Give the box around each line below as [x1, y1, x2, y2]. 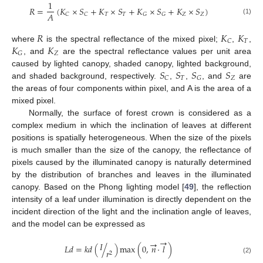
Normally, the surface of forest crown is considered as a [28, 107, 251, 117]
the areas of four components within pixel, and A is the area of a [12, 83, 251, 93]
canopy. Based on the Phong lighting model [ [12, 181, 185, 191]
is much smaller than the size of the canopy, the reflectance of [12, 144, 251, 154]
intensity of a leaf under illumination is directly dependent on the [12, 194, 251, 204]
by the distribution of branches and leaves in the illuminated [12, 169, 251, 179]
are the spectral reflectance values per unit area [59, 46, 252, 56]
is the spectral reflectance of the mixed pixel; [43, 33, 221, 43]
